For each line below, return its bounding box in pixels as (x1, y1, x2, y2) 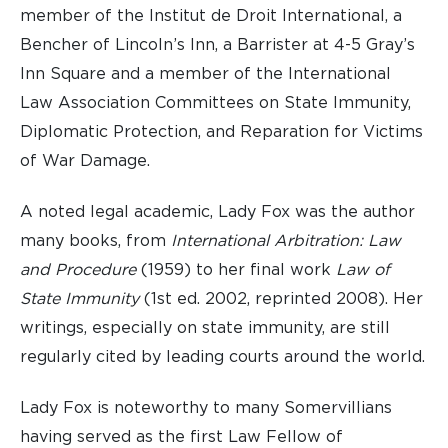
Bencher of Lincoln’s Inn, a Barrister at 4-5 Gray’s (20, 37, 415, 53)
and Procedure (20, 262, 136, 278)
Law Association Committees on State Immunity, (20, 95, 411, 111)
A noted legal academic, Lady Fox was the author (20, 204, 415, 220)
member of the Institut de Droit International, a (20, 8, 402, 24)
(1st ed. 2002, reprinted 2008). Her (139, 291, 423, 307)
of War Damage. (20, 153, 150, 169)
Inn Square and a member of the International (20, 66, 391, 82)
